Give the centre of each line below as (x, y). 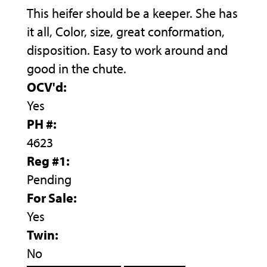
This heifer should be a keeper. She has (132, 13)
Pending (49, 180)
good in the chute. (77, 69)
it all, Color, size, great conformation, (126, 32)
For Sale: (52, 198)
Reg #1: (48, 161)
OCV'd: (47, 87)
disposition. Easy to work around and (127, 50)
